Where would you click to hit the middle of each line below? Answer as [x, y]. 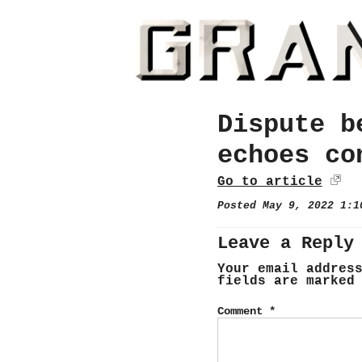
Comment [243, 311]
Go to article [269, 181]
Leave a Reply [285, 243]
